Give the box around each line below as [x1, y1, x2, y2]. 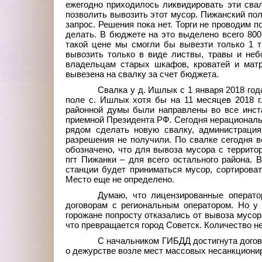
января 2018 [195, 85, 245, 95]
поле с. [65, 95, 96, 105]
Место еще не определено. [65, 175, 174, 184]
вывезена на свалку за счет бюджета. [65, 70, 219, 79]
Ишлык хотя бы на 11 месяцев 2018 [99, 95, 254, 105]
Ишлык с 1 [148, 85, 192, 95]
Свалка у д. [98, 85, 146, 95]
